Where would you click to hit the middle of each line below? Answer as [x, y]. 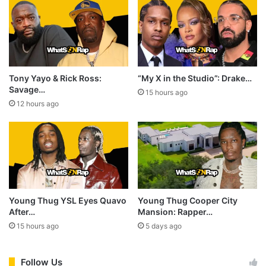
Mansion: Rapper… [175, 211]
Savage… [27, 89]
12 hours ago [38, 103]
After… [22, 211]
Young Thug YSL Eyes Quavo [68, 200]
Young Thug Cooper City [188, 200]
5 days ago [164, 226]
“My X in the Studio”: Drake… [195, 78]
